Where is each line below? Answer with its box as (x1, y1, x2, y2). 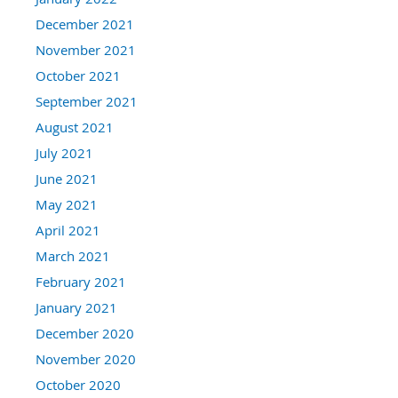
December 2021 (36, 14, 134, 33)
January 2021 (36, 298, 117, 316)
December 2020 (36, 323, 134, 342)
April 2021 (36, 220, 100, 239)
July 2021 (36, 143, 93, 162)
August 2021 (36, 117, 114, 136)
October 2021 (36, 66, 121, 84)
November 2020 (36, 349, 136, 368)
